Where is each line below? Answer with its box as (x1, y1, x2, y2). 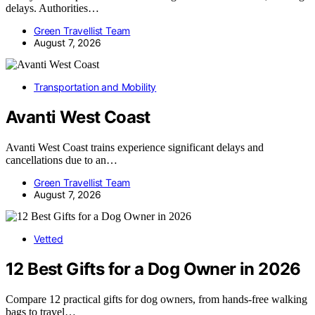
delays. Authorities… (6, 2, 99, 15)
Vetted (34, 233, 63, 245)
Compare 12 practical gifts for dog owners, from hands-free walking (6, 293, 307, 306)
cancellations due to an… (6, 154, 117, 167)
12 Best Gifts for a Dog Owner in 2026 (6, 259, 301, 280)
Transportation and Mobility (34, 81, 157, 94)
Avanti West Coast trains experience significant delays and (6, 141, 264, 154)
